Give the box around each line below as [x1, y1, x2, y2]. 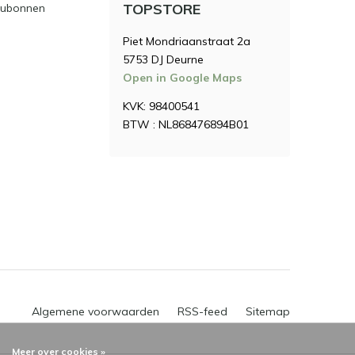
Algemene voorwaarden [32, 304, 159, 319]
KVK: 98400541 [123, 99, 200, 113]
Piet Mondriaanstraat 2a [123, 34, 250, 48]
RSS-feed [177, 304, 227, 319]
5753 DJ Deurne [123, 52, 204, 67]
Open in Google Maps [123, 71, 242, 85]
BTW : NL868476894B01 [123, 117, 249, 132]
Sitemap [246, 304, 290, 319]
